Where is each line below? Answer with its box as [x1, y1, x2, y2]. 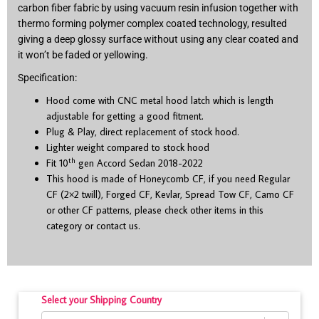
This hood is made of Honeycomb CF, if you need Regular [46, 172, 290, 186]
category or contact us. [46, 219, 140, 233]
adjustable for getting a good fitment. [46, 110, 204, 123]
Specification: [18, 72, 77, 84]
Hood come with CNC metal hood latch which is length [46, 94, 273, 108]
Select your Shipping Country [41, 293, 162, 306]
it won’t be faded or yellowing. [18, 49, 148, 61]
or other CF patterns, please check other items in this [46, 204, 263, 217]
